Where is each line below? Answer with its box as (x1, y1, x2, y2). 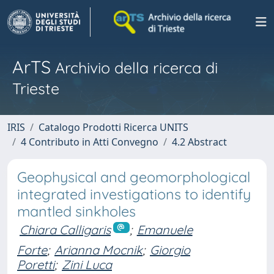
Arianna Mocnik (54, 242, 143, 257)
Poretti (17, 256, 54, 272)
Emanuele (136, 222, 193, 237)
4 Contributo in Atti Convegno (21, 135, 158, 149)
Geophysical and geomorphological (17, 168, 250, 186)
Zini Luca (62, 256, 112, 272)
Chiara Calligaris (20, 222, 111, 237)
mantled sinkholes (17, 202, 136, 220)
